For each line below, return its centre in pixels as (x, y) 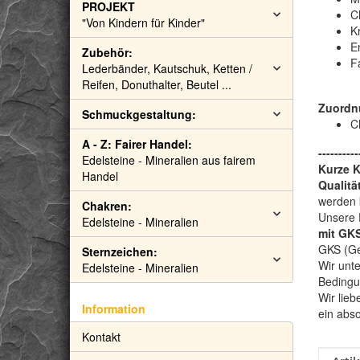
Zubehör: (107, 52)
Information (114, 309)
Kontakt (101, 337)
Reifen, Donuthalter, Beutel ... (157, 84)
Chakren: (107, 206)
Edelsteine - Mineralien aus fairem (169, 160)
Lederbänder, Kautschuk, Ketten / (167, 68)
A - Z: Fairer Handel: (137, 144)
